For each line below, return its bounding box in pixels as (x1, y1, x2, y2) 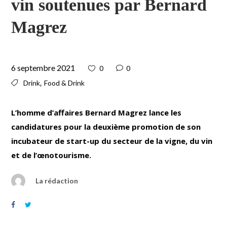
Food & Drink (44, 78, 85, 87)
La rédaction (35, 176, 79, 185)
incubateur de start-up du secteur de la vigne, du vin (11, 135, 213, 146)
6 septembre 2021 (11, 62, 75, 72)
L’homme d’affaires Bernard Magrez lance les (11, 107, 182, 118)
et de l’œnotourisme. (11, 149, 92, 160)
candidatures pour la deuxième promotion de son (11, 121, 201, 132)
